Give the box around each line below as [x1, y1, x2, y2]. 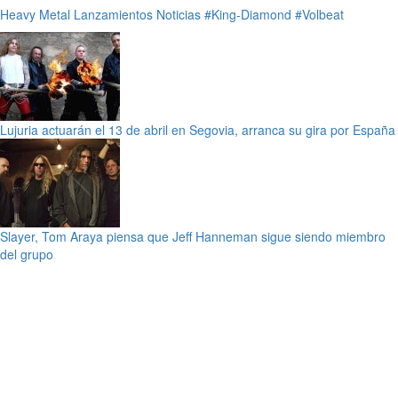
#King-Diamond [204, 5, 291, 23]
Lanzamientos [74, 5, 153, 23]
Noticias [156, 5, 201, 23]
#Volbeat [295, 5, 344, 23]
